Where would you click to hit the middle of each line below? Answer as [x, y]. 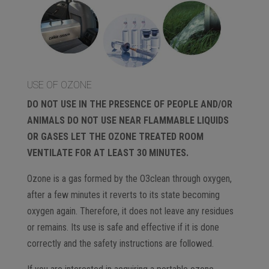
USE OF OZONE [59, 85]
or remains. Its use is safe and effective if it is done [123, 228]
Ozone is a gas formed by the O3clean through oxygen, [129, 179]
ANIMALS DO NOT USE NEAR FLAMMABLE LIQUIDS [128, 121]
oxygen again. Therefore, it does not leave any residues [130, 211]
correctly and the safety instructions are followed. [120, 244]
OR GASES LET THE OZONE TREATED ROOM [115, 137]
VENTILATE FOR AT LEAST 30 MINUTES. [107, 153]
